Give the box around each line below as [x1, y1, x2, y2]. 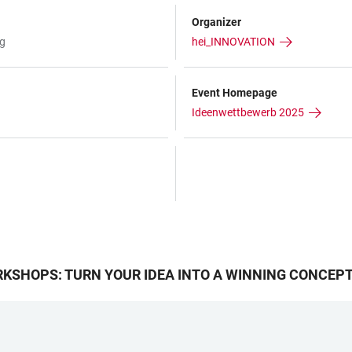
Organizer [192, 15, 241, 28]
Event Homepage [192, 86, 277, 99]
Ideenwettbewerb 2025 [192, 105, 304, 119]
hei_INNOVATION [192, 35, 275, 48]
